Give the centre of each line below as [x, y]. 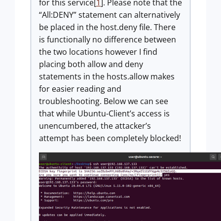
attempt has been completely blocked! [110, 138]
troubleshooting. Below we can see [104, 101]
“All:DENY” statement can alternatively [110, 15]
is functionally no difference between [108, 40]
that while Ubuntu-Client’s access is [104, 114]
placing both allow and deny [91, 64]
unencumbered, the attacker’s [95, 126]
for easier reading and [80, 89]
